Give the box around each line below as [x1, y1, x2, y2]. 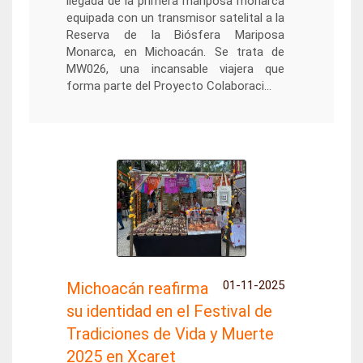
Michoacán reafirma [66, 279, 208, 298]
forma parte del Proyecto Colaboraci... [66, 79, 271, 93]
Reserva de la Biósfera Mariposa [66, 28, 285, 42]
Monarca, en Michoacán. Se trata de [66, 45, 285, 59]
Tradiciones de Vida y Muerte [66, 324, 274, 344]
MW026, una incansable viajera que [66, 62, 285, 76]
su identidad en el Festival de [66, 301, 272, 321]
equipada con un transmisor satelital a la [66, 11, 285, 25]
